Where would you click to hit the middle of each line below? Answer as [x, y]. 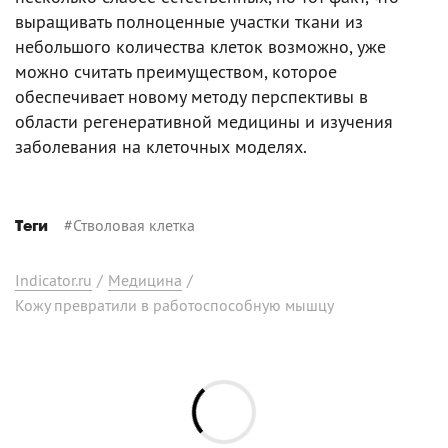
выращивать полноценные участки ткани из [189, 21]
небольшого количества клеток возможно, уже [200, 46]
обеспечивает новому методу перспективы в [191, 96]
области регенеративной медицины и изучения [204, 121]
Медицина [145, 279]
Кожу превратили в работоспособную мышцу [174, 304]
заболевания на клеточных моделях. [161, 146]
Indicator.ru [53, 279]
